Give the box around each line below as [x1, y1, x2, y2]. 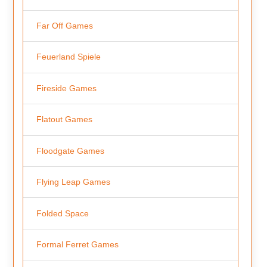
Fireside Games [36, 83, 97, 93]
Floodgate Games [36, 145, 104, 156]
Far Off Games [36, 20, 93, 30]
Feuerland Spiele [36, 52, 101, 62]
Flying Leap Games [36, 177, 110, 187]
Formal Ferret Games [36, 240, 119, 250]
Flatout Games [36, 114, 92, 125]
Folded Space [36, 208, 89, 218]
